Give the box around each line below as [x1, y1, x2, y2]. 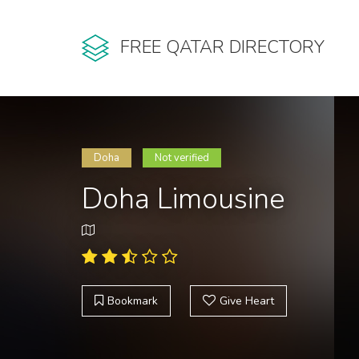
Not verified [155, 151, 209, 165]
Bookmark [107, 293, 158, 309]
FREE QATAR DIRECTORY [120, 35, 325, 60]
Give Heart [220, 293, 274, 309]
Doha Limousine [82, 179, 285, 219]
